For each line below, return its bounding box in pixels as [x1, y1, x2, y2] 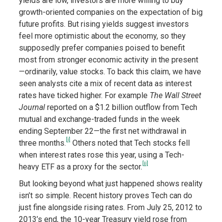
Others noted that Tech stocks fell [70, 138, 190, 148]
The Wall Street [149, 91, 201, 100]
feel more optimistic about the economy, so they [18, 31, 186, 41]
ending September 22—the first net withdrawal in [18, 126, 186, 136]
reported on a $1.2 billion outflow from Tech [47, 103, 197, 112]
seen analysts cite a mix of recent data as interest [18, 79, 192, 88]
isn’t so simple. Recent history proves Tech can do [18, 191, 192, 200]
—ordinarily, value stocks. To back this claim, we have [18, 67, 201, 76]
